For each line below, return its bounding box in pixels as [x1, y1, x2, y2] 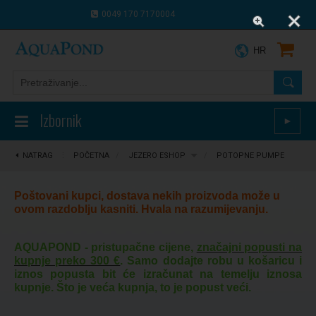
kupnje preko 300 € [14, 255, 121, 267]
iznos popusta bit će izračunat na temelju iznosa [14, 268, 302, 280]
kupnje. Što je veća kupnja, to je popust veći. [14, 281, 251, 293]
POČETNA [73, 151, 109, 160]
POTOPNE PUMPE [217, 151, 284, 160]
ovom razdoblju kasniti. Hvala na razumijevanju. [14, 203, 268, 215]
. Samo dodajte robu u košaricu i [120, 255, 303, 267]
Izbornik [37, 109, 82, 131]
